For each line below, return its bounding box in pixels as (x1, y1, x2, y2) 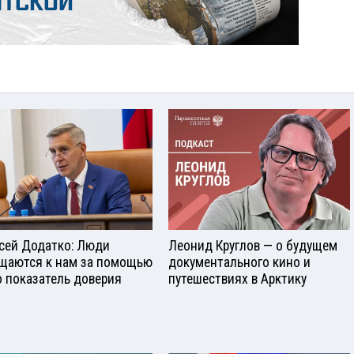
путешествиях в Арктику (168, 271, 307, 288)
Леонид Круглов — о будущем (168, 238, 337, 254)
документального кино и (168, 254, 311, 271)
